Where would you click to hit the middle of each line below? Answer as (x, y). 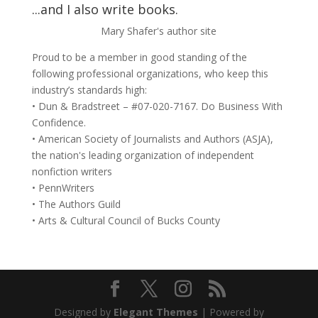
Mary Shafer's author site (159, 31)
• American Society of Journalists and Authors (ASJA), (152, 139)
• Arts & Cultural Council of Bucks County (126, 220)
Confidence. (59, 122)
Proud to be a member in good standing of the (139, 57)
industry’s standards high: (89, 90)
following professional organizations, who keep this (150, 73)
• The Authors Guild (76, 204)
